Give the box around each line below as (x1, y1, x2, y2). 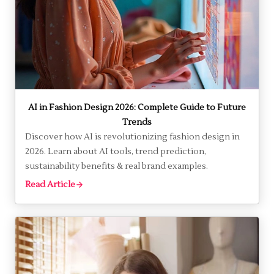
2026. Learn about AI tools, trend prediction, (25, 146, 206, 157)
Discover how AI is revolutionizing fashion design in (25, 131, 240, 143)
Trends (122, 116, 152, 128)
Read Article (25, 179, 75, 190)
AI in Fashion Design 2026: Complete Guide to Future (28, 102, 246, 113)
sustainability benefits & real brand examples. (25, 160, 208, 172)
